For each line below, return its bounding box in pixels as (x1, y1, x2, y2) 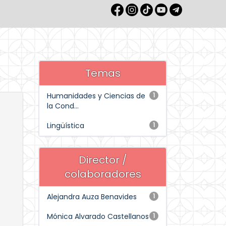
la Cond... (47, 101, 79, 111)
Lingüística (47, 121, 84, 131)
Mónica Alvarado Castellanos (47, 211, 149, 221)
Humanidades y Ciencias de (47, 91, 145, 101)
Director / (78, 153, 127, 167)
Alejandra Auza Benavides (47, 192, 137, 202)
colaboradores (64, 167, 141, 181)
